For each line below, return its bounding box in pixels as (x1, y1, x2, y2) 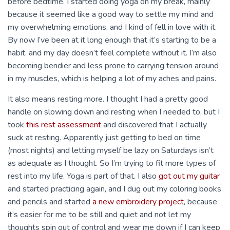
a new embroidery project (92, 196, 184, 207)
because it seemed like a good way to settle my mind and (8, 9, 214, 20)
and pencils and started (8, 196, 92, 207)
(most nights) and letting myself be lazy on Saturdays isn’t (8, 145, 214, 156)
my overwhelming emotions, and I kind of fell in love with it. (8, 22, 217, 33)
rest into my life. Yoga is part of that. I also (8, 170, 159, 182)
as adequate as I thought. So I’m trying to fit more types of (8, 158, 216, 169)
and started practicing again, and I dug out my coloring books (8, 183, 221, 195)
